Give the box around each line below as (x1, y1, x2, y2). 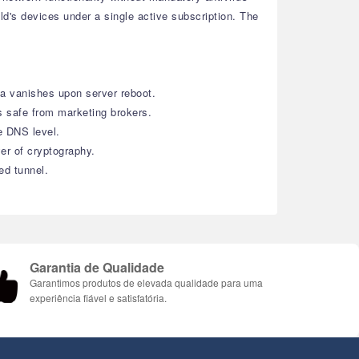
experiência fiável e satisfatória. (30, 291, 167, 305)
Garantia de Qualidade (30, 258, 164, 276)
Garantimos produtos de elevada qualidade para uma (30, 276, 263, 289)
